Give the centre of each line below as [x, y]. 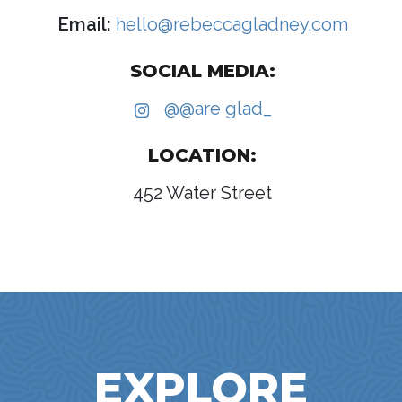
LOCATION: [203, 156]
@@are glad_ [218, 109]
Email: [84, 25]
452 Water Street [203, 193]
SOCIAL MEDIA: [202, 71]
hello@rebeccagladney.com [229, 25]
